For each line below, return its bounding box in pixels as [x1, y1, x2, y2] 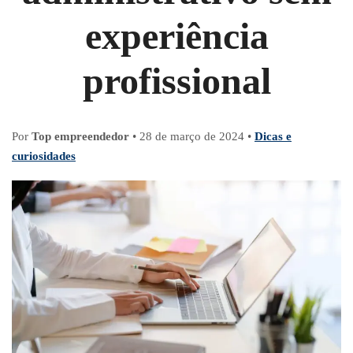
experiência [84, 15, 269, 58]
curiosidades [12, 150, 76, 163]
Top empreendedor [32, 130, 129, 143]
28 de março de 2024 [139, 130, 244, 143]
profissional [82, 60, 271, 102]
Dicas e [255, 130, 292, 143]
